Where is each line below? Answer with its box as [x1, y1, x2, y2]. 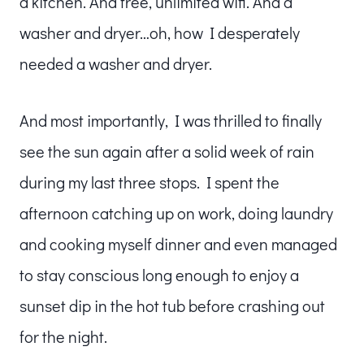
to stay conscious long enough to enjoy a [19, 263, 299, 285]
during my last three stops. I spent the [19, 171, 279, 193]
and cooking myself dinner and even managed [19, 232, 337, 254]
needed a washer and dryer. [19, 52, 212, 74]
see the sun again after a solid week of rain [19, 140, 314, 162]
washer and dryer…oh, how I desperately [19, 21, 300, 43]
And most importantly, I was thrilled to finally [19, 109, 322, 131]
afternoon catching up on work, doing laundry [19, 201, 333, 223]
